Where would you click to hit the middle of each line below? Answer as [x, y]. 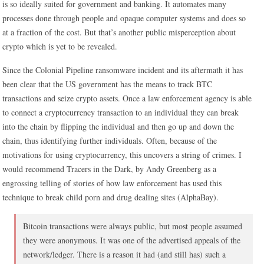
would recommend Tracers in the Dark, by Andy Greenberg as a [110, 169]
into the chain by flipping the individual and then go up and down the [118, 126]
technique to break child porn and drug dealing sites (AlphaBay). [111, 197]
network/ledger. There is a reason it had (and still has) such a [125, 254]
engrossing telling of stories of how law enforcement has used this [112, 183]
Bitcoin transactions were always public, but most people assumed [133, 226]
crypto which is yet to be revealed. [60, 46]
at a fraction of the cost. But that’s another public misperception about [119, 32]
